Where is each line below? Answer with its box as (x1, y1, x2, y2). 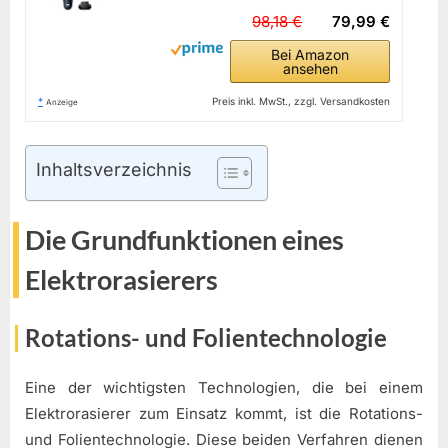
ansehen (282, 60, 338, 78)
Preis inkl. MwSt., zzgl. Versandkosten (212, 95, 391, 108)
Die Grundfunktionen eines (25, 224, 344, 257)
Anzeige (46, 97, 78, 108)
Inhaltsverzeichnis (36, 158, 192, 180)
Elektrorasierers (25, 264, 218, 297)
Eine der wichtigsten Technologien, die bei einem (25, 378, 423, 398)
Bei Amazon (271, 46, 350, 64)
